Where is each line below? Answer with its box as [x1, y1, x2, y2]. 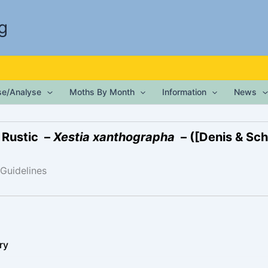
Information [162, 87, 206, 97]
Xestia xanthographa [53, 130, 175, 144]
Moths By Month [69, 87, 135, 97]
